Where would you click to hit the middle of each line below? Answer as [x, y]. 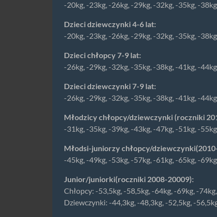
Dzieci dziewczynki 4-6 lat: [110, 24]
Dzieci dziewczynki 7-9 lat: [110, 86]
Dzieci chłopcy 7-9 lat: [102, 55]
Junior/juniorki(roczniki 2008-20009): [129, 179]
